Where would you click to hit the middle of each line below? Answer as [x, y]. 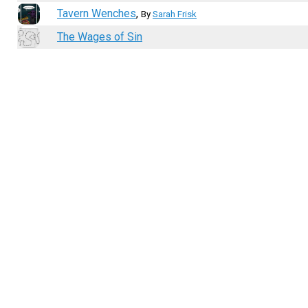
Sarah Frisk [175, 14]
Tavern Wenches [97, 13]
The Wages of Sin [100, 37]
